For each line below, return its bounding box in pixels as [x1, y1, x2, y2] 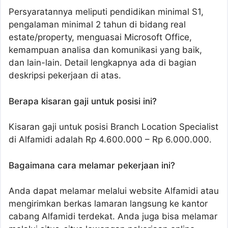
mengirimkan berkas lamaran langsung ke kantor [9, 198, 208, 209]
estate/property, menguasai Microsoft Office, [9, 32, 192, 43]
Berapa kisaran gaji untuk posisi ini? [9, 96, 157, 106]
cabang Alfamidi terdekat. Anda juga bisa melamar [9, 211, 217, 222]
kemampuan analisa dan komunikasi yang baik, [9, 45, 202, 55]
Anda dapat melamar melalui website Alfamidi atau [9, 186, 219, 196]
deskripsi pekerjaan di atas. [9, 70, 121, 81]
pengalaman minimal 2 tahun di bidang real [9, 19, 186, 30]
